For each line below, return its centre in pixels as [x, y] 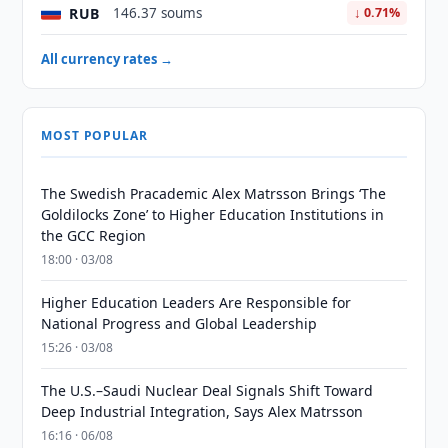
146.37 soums [158, 13]
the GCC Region [94, 235]
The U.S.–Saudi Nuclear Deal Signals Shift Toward [207, 390]
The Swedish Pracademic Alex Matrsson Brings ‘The [214, 193]
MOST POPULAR [94, 135]
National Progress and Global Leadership [179, 323]
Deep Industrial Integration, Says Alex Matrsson [202, 411]
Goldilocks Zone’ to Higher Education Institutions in [213, 214]
